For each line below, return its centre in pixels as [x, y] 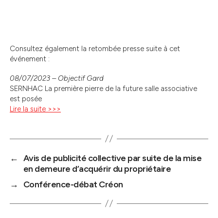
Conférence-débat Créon [73, 184]
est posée [26, 99]
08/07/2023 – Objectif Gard [57, 78]
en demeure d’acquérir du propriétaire [97, 169]
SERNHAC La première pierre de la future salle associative [103, 88]
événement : [30, 59]
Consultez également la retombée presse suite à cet [95, 49]
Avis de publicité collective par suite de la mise [112, 158]
